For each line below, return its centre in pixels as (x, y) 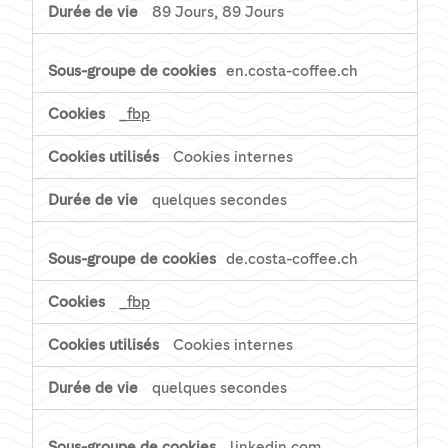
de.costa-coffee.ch (292, 259)
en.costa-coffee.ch (292, 71)
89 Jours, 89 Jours (218, 12)
